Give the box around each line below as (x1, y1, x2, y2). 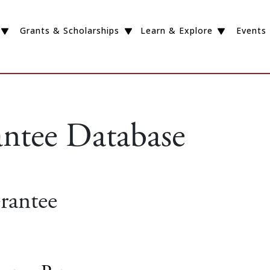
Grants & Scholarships (19, 25, 119, 37)
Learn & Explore (140, 25, 213, 37)
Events (236, 25, 267, 37)
